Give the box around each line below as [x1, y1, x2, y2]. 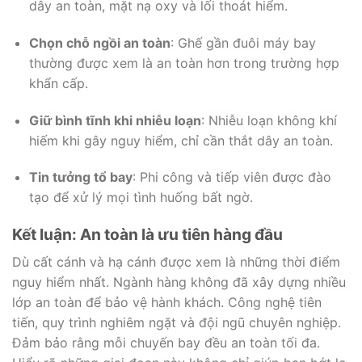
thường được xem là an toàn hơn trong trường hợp [28, 54, 339, 71]
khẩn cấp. [28, 74, 88, 91]
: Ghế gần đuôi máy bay [170, 34, 316, 51]
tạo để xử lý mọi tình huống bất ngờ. [28, 189, 253, 206]
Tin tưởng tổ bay [28, 169, 133, 186]
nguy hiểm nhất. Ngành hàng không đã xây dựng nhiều [12, 273, 346, 290]
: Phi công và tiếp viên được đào [132, 169, 331, 186]
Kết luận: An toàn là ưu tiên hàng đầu [12, 225, 283, 245]
